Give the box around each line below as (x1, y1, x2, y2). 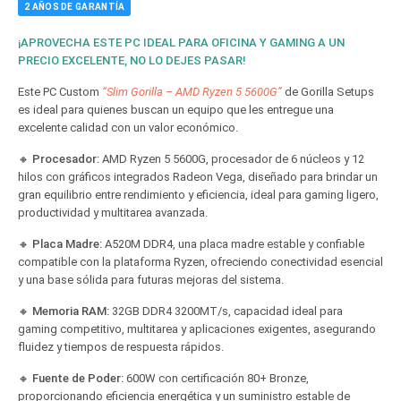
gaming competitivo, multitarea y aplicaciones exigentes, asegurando (18, 322, 376, 336)
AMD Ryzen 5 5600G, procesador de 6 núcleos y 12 (99, 152, 364, 166)
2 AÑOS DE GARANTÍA (24, 2, 125, 12)
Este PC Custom (18, 85, 102, 98)
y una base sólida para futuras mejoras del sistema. (18, 273, 284, 286)
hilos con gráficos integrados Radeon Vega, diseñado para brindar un (18, 170, 378, 183)
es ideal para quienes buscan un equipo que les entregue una (18, 103, 334, 116)
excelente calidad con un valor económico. (18, 121, 238, 134)
